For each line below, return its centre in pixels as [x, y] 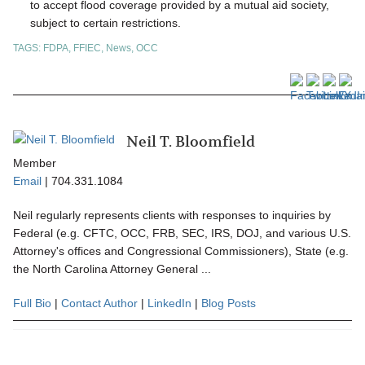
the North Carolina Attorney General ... [112, 269]
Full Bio [32, 303]
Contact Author [99, 303]
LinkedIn [169, 303]
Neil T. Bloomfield [191, 142]
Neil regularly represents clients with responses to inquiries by [172, 215]
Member [35, 163]
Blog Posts [229, 303]
